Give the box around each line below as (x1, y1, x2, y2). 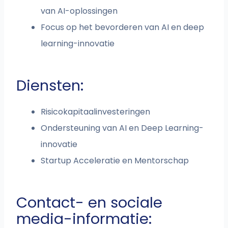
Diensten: (16, 75, 84, 96)
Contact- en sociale (16, 192, 163, 213)
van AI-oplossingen (41, 5, 118, 17)
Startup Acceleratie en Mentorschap (41, 155, 189, 167)
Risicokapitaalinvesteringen (41, 106, 151, 118)
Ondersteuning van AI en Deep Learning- (41, 122, 204, 134)
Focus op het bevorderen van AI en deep (41, 21, 205, 34)
